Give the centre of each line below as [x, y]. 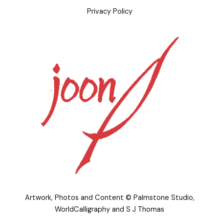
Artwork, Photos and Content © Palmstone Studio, [109, 198]
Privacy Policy [109, 11]
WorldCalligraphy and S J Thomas [109, 209]
